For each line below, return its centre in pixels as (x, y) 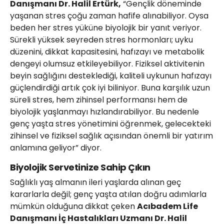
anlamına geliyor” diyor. (56, 148)
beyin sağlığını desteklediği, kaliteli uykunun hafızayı (111, 76)
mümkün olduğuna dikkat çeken (73, 206)
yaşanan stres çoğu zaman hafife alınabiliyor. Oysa (109, 16)
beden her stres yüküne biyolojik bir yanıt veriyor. (106, 28)
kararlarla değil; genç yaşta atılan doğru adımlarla (108, 194)
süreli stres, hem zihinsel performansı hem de (99, 100)
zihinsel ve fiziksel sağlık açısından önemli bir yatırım (111, 136)
